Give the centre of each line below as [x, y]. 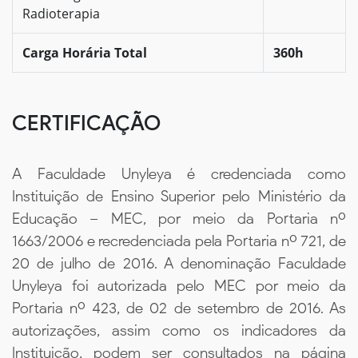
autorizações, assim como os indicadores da [179, 330]
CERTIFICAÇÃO [86, 123]
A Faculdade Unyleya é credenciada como [179, 173]
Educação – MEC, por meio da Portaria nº [179, 218]
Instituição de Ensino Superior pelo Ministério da [179, 196]
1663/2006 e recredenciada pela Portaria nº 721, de [179, 241]
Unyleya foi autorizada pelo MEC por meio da [179, 285]
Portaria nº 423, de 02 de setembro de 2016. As [179, 308]
